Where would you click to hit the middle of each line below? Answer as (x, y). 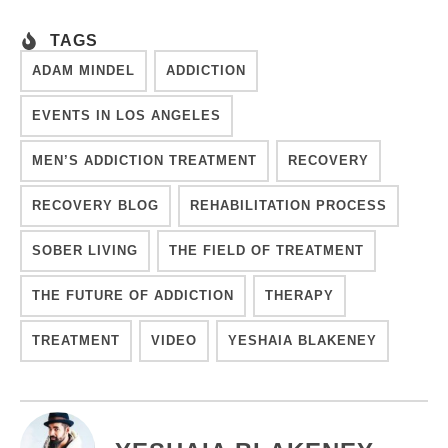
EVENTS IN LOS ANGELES (126, 116)
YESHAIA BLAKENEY (302, 341)
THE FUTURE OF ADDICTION (133, 296)
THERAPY (299, 296)
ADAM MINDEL (83, 71)
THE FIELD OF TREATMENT (266, 251)
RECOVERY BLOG (95, 206)
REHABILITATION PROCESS (288, 206)
